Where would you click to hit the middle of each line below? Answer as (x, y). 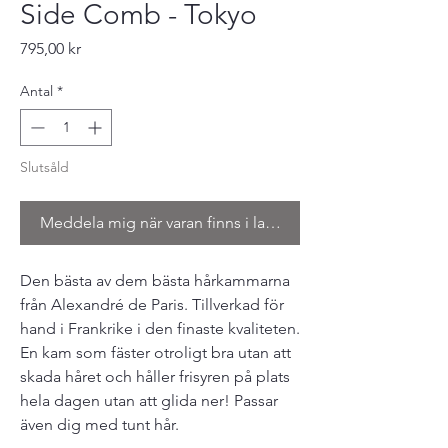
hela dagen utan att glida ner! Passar (149, 401)
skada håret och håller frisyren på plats (155, 377)
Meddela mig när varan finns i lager (164, 223)
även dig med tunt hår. (99, 425)
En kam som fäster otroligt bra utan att (155, 353)
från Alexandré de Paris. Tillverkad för (152, 305)
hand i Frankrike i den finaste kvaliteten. (160, 329)
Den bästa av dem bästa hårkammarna (155, 281)
